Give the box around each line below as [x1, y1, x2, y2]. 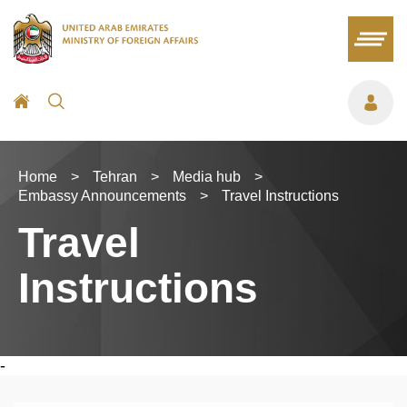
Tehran [93, 169, 137, 184]
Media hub [173, 169, 241, 184]
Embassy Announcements [18, 188, 186, 203]
